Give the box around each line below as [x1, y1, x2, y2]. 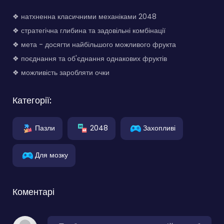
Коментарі [12, 185, 54, 198]
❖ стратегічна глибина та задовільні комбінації [12, 25, 165, 35]
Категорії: [12, 93, 51, 106]
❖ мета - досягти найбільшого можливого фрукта [12, 39, 176, 49]
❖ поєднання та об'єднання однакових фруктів [12, 53, 167, 63]
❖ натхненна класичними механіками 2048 [12, 11, 156, 21]
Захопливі [143, 122, 175, 133]
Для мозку [35, 149, 68, 160]
